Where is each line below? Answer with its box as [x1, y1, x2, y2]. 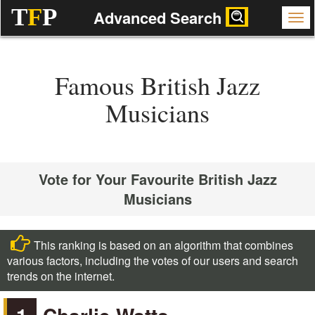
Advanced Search [93, 6, 226, 29]
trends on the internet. [7, 268, 115, 284]
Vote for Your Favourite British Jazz [38, 169, 277, 189]
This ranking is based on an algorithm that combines [34, 237, 293, 253]
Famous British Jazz [55, 68, 260, 102]
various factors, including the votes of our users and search [7, 252, 298, 269]
